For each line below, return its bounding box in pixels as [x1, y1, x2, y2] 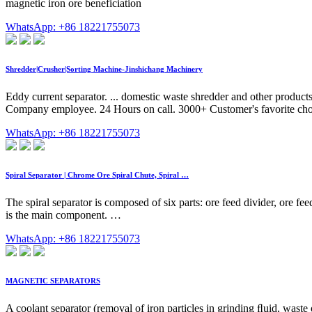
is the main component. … [6, 209, 121, 221]
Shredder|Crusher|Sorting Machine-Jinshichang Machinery [6, 65, 203, 74]
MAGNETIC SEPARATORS [6, 276, 100, 286]
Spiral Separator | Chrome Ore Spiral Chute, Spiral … [6, 171, 189, 180]
